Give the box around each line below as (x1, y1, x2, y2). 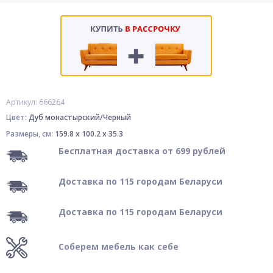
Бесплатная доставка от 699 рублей (58, 145, 225, 157)
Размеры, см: (6, 129, 55, 139)
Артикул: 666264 (6, 97, 65, 107)
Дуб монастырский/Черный (29, 112, 131, 122)
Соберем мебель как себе (58, 241, 179, 252)
